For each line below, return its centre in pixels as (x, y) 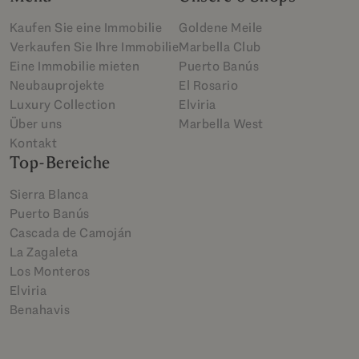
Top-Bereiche (60, 163)
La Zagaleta (44, 252)
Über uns (36, 124)
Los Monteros (50, 272)
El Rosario (209, 86)
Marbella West (221, 124)
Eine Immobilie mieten (75, 67)
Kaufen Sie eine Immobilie (86, 28)
